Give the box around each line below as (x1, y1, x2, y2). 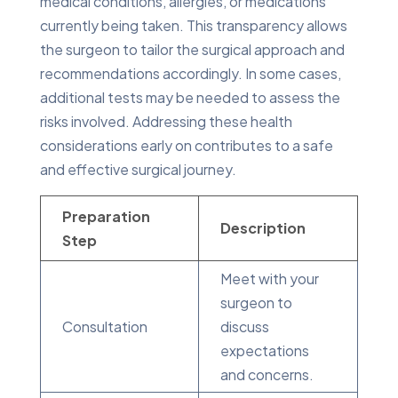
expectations (219, 340, 309, 360)
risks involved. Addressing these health (39, 111, 292, 131)
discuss (219, 316, 269, 336)
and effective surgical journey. (39, 159, 236, 179)
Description (219, 218, 306, 237)
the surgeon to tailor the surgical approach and (39, 39, 345, 59)
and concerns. (219, 364, 314, 384)
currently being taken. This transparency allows (39, 15, 347, 35)
